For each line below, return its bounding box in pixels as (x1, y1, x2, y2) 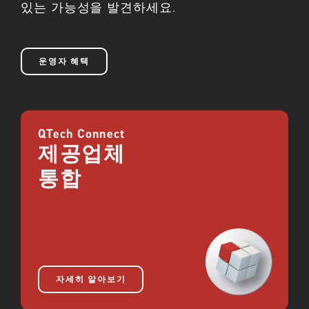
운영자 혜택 (39, 56, 90, 68)
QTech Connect (38, 126, 125, 143)
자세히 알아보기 (56, 274, 126, 286)
